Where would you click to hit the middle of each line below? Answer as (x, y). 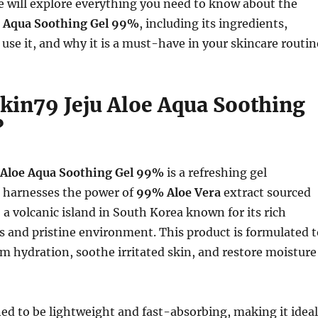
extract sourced (265, 192)
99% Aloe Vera (178, 192)
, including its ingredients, (213, 23)
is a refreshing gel (215, 172)
